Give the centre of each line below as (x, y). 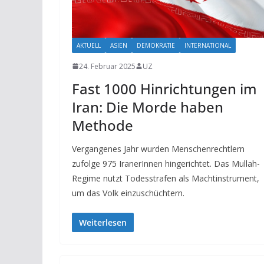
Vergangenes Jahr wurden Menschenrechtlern (158, 148)
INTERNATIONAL (208, 45)
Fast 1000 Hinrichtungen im (164, 88)
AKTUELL (89, 45)
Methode (103, 125)
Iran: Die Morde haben (148, 107)
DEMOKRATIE (156, 45)
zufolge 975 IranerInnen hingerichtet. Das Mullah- (166, 163)
